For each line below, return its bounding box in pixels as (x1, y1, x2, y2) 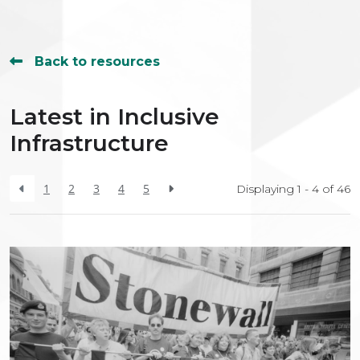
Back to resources (35, 54, 160, 70)
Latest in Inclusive (10, 103, 219, 131)
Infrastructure (10, 129, 169, 157)
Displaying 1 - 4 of (236, 181, 337, 196)
